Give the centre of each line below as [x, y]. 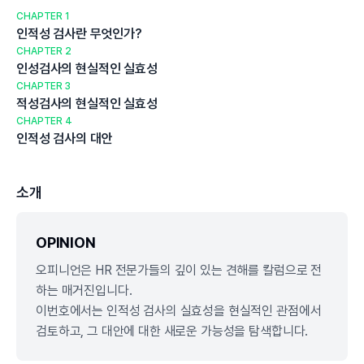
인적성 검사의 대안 [65, 138]
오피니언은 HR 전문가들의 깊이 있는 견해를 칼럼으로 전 [179, 270]
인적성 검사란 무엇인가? [79, 33]
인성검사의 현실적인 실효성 [87, 68]
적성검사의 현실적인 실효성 [87, 103]
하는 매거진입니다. [84, 290]
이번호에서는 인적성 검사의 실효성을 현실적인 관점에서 [179, 310]
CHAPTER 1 [43, 16]
